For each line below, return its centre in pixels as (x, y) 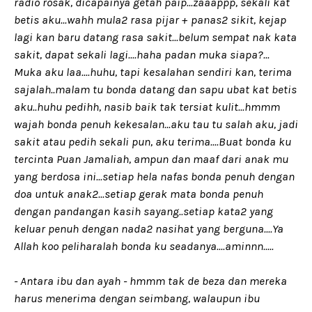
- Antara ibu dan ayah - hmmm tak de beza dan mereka (150, 281)
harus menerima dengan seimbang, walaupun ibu (137, 298)
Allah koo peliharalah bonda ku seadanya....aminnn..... (144, 246)
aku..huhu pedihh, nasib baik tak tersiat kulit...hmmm (147, 107)
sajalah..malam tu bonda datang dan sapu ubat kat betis (155, 89)
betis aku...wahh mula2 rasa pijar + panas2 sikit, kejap (150, 19)
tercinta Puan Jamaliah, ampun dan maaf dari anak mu (151, 159)
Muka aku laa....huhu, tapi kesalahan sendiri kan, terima (153, 72)
